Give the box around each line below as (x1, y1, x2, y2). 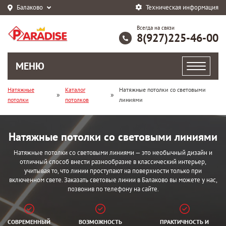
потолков (65, 96, 89, 103)
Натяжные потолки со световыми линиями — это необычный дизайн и (14, 148, 212, 157)
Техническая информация (146, 3, 218, 12)
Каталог (65, 86, 85, 93)
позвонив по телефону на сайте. (67, 185, 159, 193)
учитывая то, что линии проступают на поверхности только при (24, 166, 202, 175)
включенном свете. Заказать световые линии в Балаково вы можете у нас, (9, 176, 217, 184)
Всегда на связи (137, 24, 175, 31)
